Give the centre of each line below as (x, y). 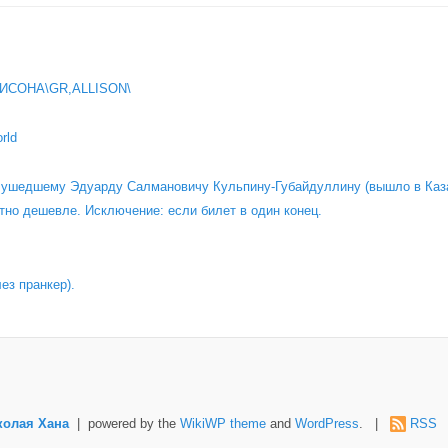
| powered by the (124, 423)
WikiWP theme (222, 423)
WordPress (326, 423)
